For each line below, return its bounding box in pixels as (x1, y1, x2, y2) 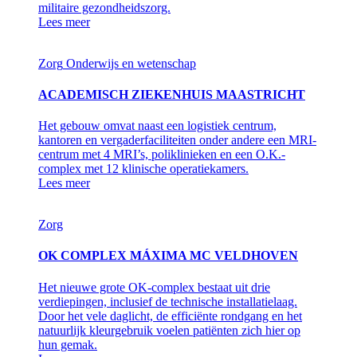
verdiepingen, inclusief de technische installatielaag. (38, 294, 297, 308)
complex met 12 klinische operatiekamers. (38, 162, 249, 176)
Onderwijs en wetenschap (66, 56, 196, 70)
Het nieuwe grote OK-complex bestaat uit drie (38, 280, 270, 294)
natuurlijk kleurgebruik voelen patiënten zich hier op (38, 323, 300, 337)
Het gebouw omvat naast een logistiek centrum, (38, 119, 277, 133)
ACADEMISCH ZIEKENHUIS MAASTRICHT (38, 87, 305, 101)
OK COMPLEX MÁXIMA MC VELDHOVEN (38, 249, 298, 263)
